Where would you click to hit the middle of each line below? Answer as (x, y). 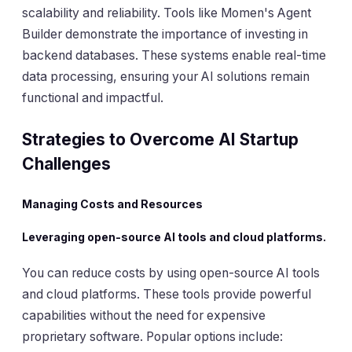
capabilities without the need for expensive (144, 316)
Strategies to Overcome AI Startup (160, 140)
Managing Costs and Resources (112, 203)
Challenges (66, 164)
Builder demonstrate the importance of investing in (165, 34)
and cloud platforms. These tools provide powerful (167, 295)
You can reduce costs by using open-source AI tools (171, 273)
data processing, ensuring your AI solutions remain (166, 76)
